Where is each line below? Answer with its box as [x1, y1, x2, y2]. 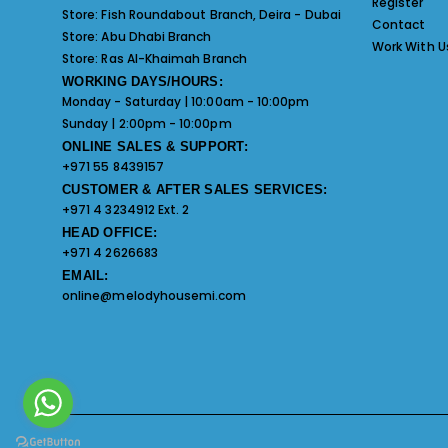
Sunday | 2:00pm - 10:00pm [62, 114, 232, 132]
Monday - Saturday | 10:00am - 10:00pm [62, 92, 310, 110]
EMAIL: [62, 267, 109, 283]
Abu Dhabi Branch [101, 27, 212, 45]
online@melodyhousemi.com [62, 286, 247, 304]
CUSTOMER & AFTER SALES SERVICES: [62, 181, 328, 197]
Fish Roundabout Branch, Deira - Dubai [101, 5, 341, 23]
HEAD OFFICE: [62, 224, 158, 240]
